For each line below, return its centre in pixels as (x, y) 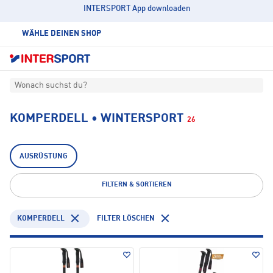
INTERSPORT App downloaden (136, 9)
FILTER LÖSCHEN (126, 218)
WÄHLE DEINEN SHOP (62, 34)
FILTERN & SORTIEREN (136, 185)
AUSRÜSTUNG (44, 157)
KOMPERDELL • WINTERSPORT (97, 119)
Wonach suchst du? (51, 86)
